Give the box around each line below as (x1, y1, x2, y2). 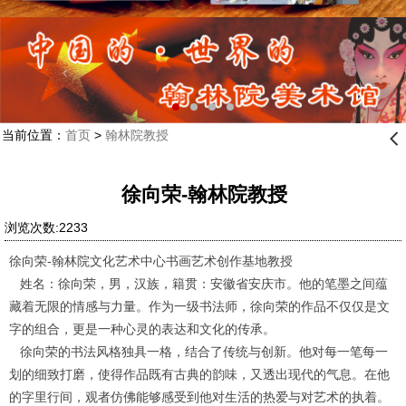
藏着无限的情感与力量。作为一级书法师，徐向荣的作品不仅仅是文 (9, 298, 390, 314)
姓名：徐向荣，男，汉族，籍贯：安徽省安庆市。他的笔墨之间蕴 (9, 275, 388, 291)
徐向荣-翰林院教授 (121, 182, 287, 206)
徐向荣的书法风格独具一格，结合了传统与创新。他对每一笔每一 (9, 343, 388, 359)
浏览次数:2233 (5, 219, 95, 235)
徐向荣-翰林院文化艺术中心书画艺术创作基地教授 (9, 253, 293, 268)
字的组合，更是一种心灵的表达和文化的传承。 (9, 321, 275, 336)
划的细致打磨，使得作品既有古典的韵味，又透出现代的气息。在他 (9, 366, 390, 382)
